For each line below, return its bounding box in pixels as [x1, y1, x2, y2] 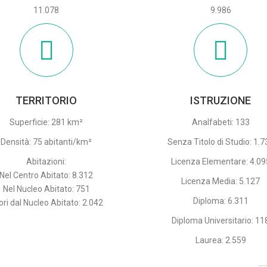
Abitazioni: [26, 157, 67, 167]
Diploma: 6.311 [193, 196, 249, 206]
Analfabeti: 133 [191, 117, 250, 128]
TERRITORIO [15, 94, 77, 107]
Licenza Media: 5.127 [181, 176, 260, 187]
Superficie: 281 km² [10, 117, 83, 128]
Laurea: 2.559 [195, 235, 246, 246]
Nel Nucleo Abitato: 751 [2, 184, 90, 194]
